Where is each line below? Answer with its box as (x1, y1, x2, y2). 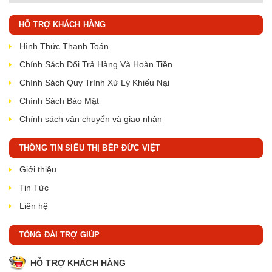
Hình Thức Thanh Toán (19, 41, 109, 51)
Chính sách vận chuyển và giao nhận (19, 114, 162, 124)
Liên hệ (19, 201, 48, 211)
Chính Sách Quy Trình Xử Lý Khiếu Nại (19, 78, 169, 87)
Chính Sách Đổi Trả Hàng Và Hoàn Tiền (19, 59, 172, 69)
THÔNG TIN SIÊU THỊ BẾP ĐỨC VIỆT (19, 143, 161, 152)
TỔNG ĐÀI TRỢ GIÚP (19, 230, 100, 239)
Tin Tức (19, 183, 49, 192)
